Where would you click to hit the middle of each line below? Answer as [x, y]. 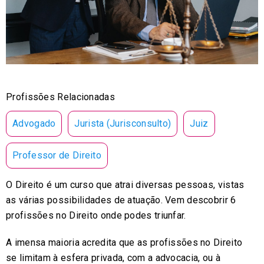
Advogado [34, 123]
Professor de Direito [57, 155]
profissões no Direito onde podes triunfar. [96, 215]
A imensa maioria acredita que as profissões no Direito [124, 242]
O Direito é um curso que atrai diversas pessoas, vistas [125, 184]
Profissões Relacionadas [60, 97]
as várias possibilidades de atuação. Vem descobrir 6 [121, 200]
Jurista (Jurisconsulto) [123, 123]
